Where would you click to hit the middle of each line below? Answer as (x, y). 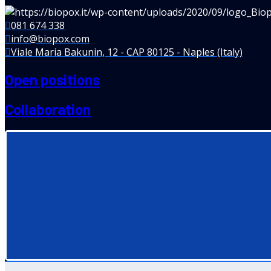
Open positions (52, 80)
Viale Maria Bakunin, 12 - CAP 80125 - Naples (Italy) (127, 52)
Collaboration (48, 109)
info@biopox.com (50, 39)
